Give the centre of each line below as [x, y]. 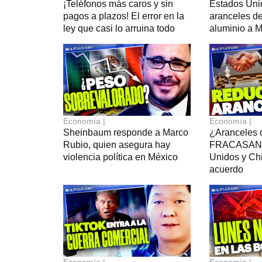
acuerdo [227, 169]
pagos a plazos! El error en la [123, 16]
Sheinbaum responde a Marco [125, 132]
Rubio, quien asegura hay [116, 144]
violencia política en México [120, 157]
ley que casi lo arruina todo [119, 28]
